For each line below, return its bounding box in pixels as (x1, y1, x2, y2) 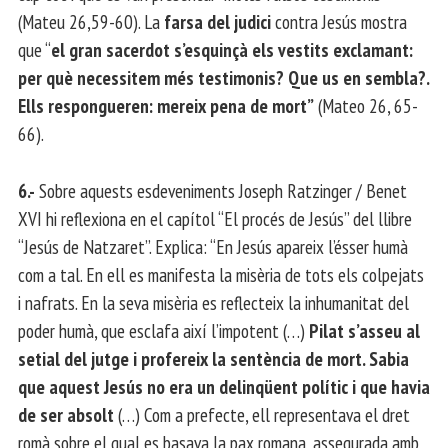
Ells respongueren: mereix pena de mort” (18, 93, 314, 119)
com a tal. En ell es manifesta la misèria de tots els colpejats (18, 261, 424, 287)
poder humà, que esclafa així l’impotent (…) (18, 317, 305, 343)
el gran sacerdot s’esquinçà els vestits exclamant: (51, 37, 413, 63)
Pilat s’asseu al (305, 317, 420, 343)
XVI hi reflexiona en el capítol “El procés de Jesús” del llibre (18, 205, 412, 231)
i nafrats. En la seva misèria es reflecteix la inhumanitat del (18, 289, 409, 315)
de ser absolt (18, 401, 114, 427)
